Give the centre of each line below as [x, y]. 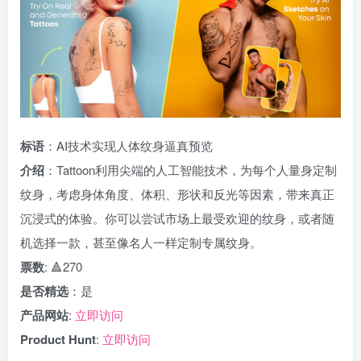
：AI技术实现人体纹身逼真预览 [129, 145]
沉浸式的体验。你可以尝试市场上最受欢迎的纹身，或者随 [177, 218]
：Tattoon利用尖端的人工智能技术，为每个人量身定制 [191, 170]
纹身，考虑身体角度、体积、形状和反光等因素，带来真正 [177, 194]
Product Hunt [58, 339]
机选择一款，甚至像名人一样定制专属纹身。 [141, 242]
